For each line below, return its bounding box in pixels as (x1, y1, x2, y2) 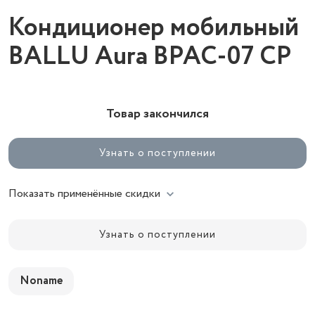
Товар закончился (106, 105, 209, 123)
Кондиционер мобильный (8, 9, 299, 46)
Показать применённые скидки (8, 186, 160, 202)
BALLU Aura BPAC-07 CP (8, 38, 292, 75)
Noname (20, 273, 63, 289)
